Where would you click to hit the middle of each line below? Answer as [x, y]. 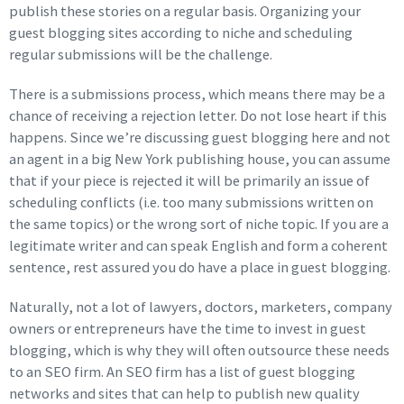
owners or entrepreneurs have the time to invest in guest [188, 329]
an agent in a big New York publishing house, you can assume [200, 160]
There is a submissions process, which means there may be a [197, 95]
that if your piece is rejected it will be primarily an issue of [189, 181]
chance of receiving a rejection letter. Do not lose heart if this [198, 116]
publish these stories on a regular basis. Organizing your [185, 12]
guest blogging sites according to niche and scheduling [181, 33]
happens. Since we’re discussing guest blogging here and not [200, 138]
